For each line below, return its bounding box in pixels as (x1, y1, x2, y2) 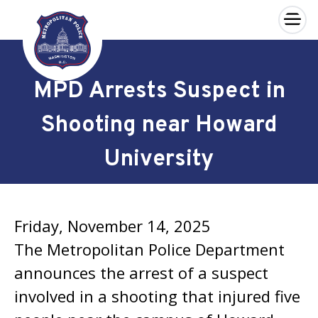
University (104, 146, 214, 174)
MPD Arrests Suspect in (33, 77, 285, 106)
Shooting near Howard (40, 111, 278, 140)
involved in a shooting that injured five (14, 285, 300, 307)
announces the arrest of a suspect (14, 262, 268, 283)
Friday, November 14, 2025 (14, 215, 211, 236)
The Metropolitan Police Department (14, 238, 285, 260)
